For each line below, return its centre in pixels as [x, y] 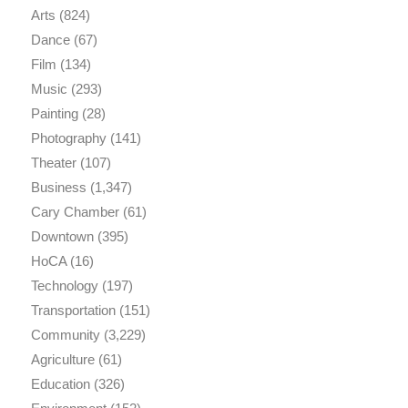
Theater [53, 162]
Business [58, 187]
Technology [64, 285]
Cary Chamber [75, 211]
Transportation [73, 310]
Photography [68, 138]
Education [60, 383]
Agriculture [62, 359]
